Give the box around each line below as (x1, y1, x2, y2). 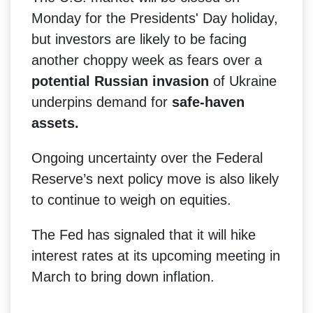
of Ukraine (209, 73, 277, 89)
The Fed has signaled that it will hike (31, 226, 256, 242)
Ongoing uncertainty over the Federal (31, 150, 263, 166)
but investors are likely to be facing (31, 31, 247, 47)
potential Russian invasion (31, 73, 209, 89)
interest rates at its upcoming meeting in (31, 247, 280, 263)
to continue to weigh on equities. (31, 191, 231, 208)
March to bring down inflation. (31, 268, 214, 284)
